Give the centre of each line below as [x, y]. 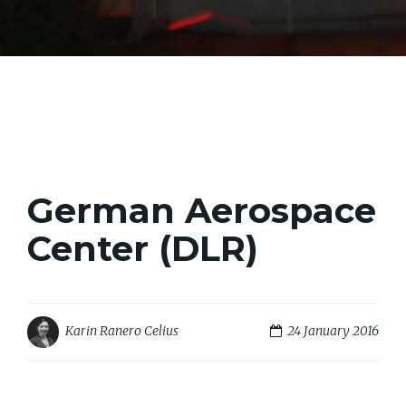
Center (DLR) [143, 248]
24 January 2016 [330, 331]
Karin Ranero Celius [122, 331]
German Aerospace [202, 210]
